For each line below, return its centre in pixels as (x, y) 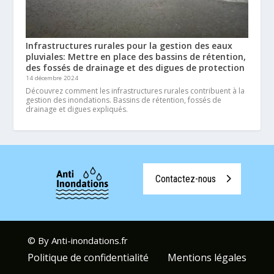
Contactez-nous (185, 179)
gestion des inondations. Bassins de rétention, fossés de (124, 100)
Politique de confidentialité (88, 257)
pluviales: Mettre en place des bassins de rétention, (136, 57)
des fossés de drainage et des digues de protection (135, 68)
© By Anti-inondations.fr (77, 240)
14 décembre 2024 (52, 78)
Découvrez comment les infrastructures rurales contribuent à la (135, 91)
